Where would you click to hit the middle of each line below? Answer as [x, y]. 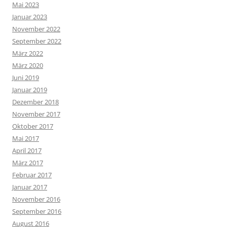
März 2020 [28, 65]
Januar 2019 [30, 90]
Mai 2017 [26, 138]
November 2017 [36, 114]
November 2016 [36, 199]
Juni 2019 [26, 78]
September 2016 [37, 211]
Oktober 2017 [33, 126]
